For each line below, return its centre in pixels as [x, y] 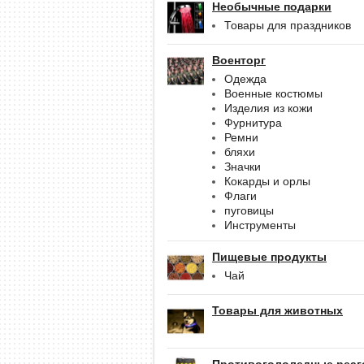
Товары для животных [277, 310]
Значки [243, 166]
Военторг [239, 60]
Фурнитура [253, 122]
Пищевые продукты [269, 256]
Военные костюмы [273, 93]
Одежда [245, 78]
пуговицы [249, 210]
